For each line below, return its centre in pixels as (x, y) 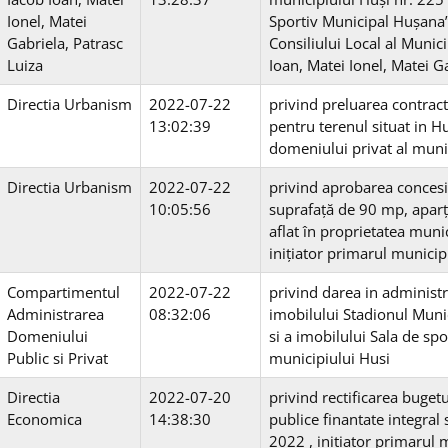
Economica (44, 419)
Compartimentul (63, 292)
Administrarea (55, 314)
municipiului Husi (329, 358)
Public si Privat (57, 358)
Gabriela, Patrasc (65, 43)
